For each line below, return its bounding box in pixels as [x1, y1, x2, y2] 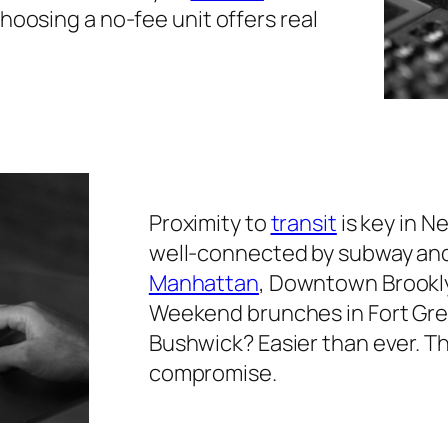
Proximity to [148, 208, 271, 239]
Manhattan [148, 268, 259, 299]
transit [270, 208, 337, 239]
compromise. [148, 358, 277, 389]
